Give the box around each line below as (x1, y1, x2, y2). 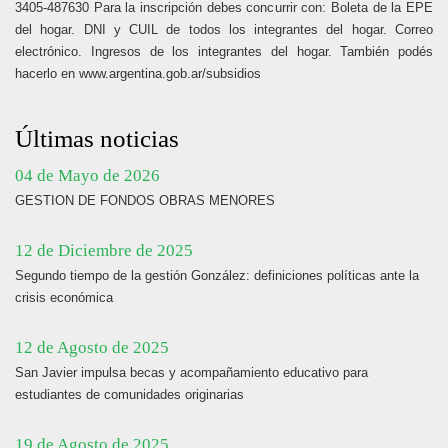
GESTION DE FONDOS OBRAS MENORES (15, 193, 275, 208)
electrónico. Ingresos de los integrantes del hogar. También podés (15, 44, 433, 59)
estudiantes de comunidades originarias (15, 387, 244, 402)
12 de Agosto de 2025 (15, 338, 169, 357)
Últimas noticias (15, 125, 179, 152)
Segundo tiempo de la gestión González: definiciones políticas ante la (15, 268, 419, 283)
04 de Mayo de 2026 (15, 166, 160, 185)
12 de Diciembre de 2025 (15, 241, 193, 260)
